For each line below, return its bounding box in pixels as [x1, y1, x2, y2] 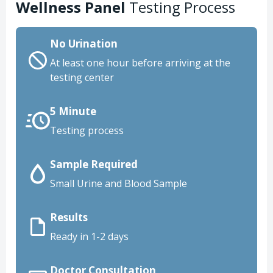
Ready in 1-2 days [50, 229, 129, 243]
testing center [50, 70, 114, 84]
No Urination [50, 36, 118, 51]
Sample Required [50, 157, 138, 171]
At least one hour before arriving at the [50, 55, 230, 69]
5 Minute [50, 104, 96, 118]
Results [50, 210, 88, 224]
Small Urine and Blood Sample [50, 176, 187, 190]
